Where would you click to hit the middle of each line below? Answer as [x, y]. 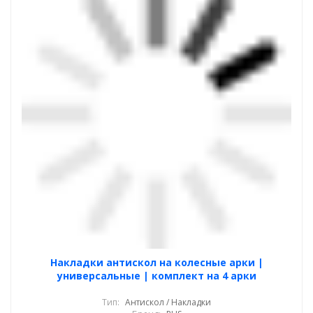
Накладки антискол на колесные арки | [156, 262]
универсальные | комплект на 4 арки [156, 276]
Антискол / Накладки [168, 302]
